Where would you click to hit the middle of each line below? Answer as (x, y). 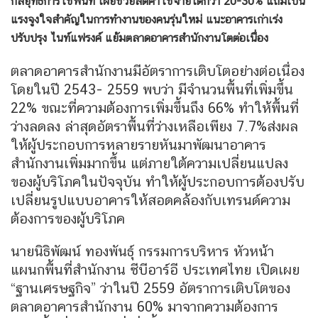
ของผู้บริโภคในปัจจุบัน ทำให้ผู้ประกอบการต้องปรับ (158, 182)
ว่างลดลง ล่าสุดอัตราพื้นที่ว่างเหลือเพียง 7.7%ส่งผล (154, 127)
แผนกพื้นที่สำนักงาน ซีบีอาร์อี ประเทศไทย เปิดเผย (155, 270)
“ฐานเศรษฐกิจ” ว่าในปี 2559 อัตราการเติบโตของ (150, 289)
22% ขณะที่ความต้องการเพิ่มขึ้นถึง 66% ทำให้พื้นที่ (155, 108)
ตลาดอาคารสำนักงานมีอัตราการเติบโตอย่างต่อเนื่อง (158, 71)
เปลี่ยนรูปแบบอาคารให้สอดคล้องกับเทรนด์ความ (150, 201)
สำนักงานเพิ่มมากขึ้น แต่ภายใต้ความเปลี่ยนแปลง (149, 164)
